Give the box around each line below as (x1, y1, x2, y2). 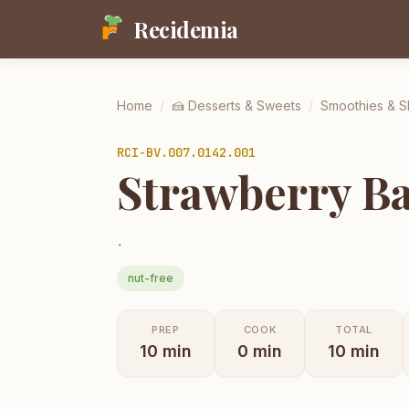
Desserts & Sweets (188, 98, 301, 113)
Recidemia (133, 15, 238, 44)
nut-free (128, 270, 173, 285)
